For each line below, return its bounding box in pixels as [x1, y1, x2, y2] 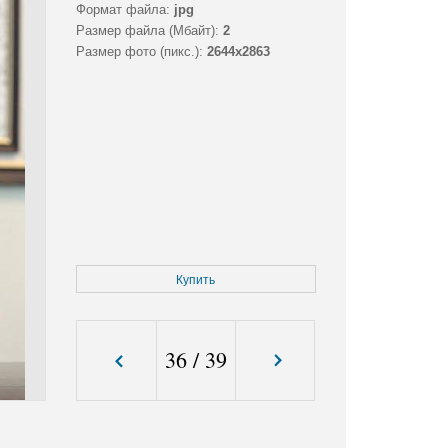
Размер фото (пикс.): [75, 44, 203, 60]
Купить [176, 273, 216, 288]
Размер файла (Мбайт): [75, 23, 219, 39]
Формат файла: [75, 2, 170, 18]
